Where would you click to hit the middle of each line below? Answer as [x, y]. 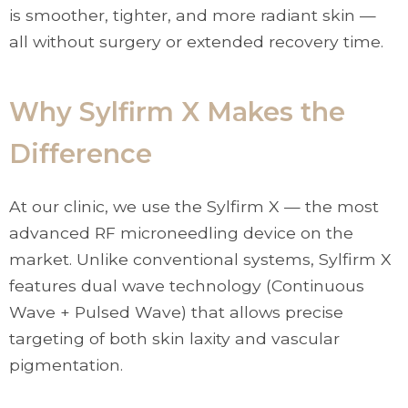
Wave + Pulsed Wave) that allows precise [176, 312]
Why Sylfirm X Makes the [177, 112]
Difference [81, 153]
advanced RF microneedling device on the [181, 233]
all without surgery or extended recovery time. [196, 41]
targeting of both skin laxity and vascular [174, 338]
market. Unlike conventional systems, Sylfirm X [200, 259]
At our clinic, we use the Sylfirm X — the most [194, 206]
